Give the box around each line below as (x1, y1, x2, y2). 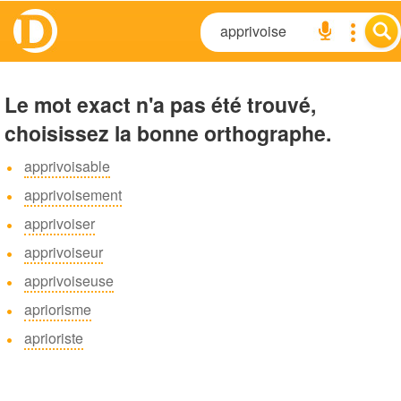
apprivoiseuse (24, 270, 114, 291)
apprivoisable (24, 156, 110, 176)
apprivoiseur (24, 242, 103, 262)
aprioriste (24, 328, 83, 348)
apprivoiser (24, 213, 95, 234)
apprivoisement (24, 184, 122, 205)
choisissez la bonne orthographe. (4, 118, 331, 148)
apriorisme (24, 299, 91, 320)
